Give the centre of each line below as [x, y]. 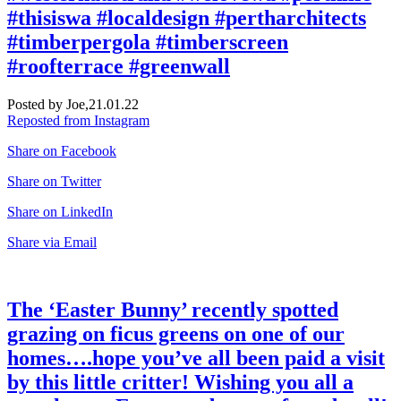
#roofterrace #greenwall [119, 66]
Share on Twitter [54, 181]
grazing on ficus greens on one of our [176, 334]
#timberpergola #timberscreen [148, 42]
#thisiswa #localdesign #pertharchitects [187, 17]
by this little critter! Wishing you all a [180, 383]
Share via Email [52, 242]
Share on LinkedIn [60, 211]
